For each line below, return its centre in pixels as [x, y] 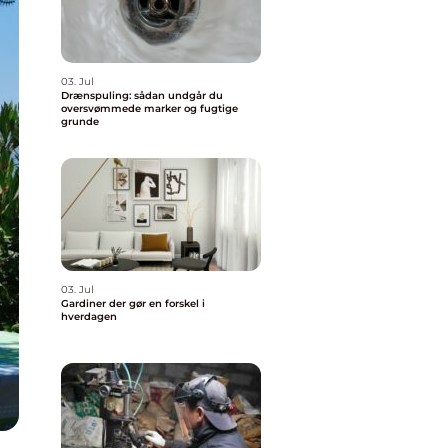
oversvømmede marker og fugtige [149, 108]
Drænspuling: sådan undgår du [142, 95]
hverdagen [89, 316]
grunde [80, 121]
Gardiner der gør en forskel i [133, 303]
